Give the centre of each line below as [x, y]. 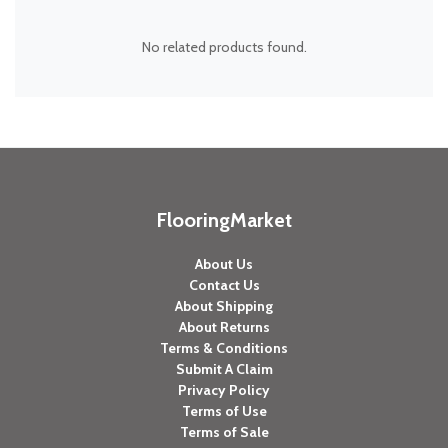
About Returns [224, 326]
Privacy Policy [224, 389]
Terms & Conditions [224, 347]
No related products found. [224, 46]
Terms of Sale [224, 431]
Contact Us [224, 284]
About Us [224, 263]
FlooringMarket [224, 219]
